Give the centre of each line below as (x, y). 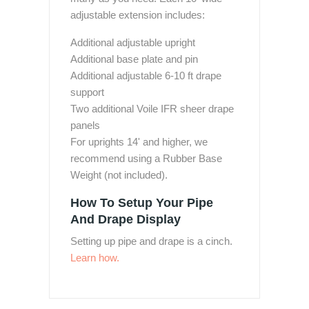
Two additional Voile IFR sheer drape (152, 109)
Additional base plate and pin (134, 59)
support (87, 92)
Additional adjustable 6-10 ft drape (146, 76)
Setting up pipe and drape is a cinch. (151, 241)
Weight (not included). (119, 175)
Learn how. (95, 258)
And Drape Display (126, 219)
